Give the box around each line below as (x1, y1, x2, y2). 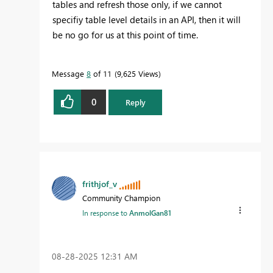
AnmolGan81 (129, 208, 171, 218)
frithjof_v (82, 178, 117, 190)
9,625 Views (117, 68, 158, 79)
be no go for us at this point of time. (52, 28, 198, 41)
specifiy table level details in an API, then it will (52, 13, 241, 26)
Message (52, 68, 87, 79)
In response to (82, 208, 129, 218)
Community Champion (82, 193, 160, 203)
